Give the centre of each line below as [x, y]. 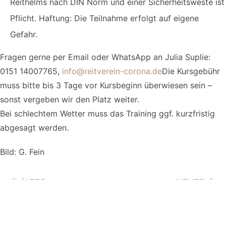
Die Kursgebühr [191, 71]
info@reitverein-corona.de [112, 71]
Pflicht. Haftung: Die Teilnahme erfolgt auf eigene [104, 18]
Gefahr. [24, 34]
